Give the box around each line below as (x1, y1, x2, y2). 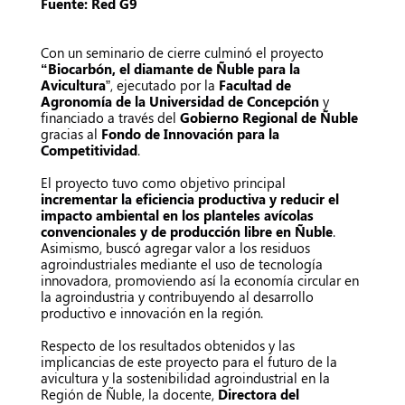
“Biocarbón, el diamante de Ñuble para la (41, 59, 300, 78)
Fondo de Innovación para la (101, 124, 279, 143)
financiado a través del (41, 108, 180, 127)
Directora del (218, 384, 299, 403)
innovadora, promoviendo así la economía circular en (41, 270, 359, 289)
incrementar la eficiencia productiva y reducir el (41, 189, 339, 208)
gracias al (41, 124, 101, 143)
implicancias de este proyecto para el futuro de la (41, 352, 337, 371)
